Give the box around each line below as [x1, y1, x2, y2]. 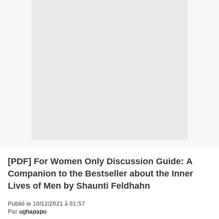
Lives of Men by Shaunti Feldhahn [8, 180, 150, 191]
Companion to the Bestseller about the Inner [8, 168, 193, 178]
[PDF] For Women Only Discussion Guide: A [8, 156, 193, 166]
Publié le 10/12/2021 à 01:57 [8, 200, 85, 207]
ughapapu [19, 208, 46, 215]
